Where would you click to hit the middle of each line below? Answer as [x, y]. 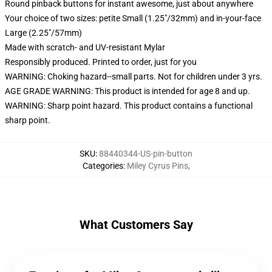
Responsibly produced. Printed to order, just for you [101, 62]
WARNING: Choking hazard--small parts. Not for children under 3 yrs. [134, 76]
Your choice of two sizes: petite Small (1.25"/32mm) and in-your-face [133, 18]
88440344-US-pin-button [146, 154]
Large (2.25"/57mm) [43, 33]
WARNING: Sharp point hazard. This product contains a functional [129, 106]
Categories [103, 166]
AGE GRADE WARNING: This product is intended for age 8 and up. [127, 91]
